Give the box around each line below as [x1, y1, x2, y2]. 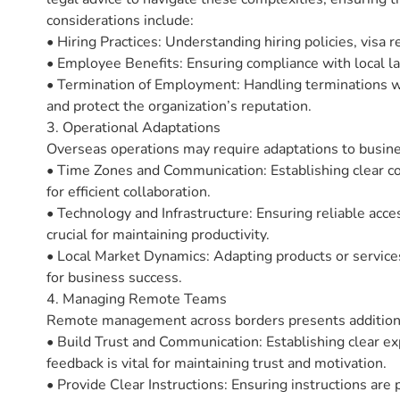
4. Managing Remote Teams [46, 288, 227, 309]
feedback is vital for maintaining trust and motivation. [46, 353, 387, 373]
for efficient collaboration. [46, 181, 211, 202]
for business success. [46, 267, 182, 287]
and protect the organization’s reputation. [46, 96, 312, 116]
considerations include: [46, 10, 194, 30]
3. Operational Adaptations [46, 117, 221, 137]
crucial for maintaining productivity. [46, 224, 270, 245]
